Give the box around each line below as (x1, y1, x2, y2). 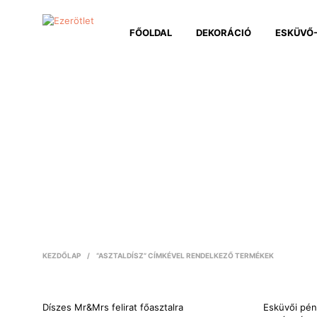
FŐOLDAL (129, 26, 172, 38)
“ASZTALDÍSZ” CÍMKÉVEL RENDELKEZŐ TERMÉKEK (95, 250, 274, 260)
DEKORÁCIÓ (196, 26, 251, 38)
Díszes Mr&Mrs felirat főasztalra (42, 301, 183, 313)
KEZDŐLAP (42, 250, 81, 260)
